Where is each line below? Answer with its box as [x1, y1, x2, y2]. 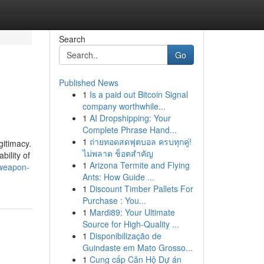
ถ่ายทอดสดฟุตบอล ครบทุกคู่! [89, 136, 192, 147]
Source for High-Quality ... [82, 218, 179, 230]
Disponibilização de [89, 230, 161, 242]
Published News [58, 77, 118, 88]
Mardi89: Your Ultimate [89, 206, 175, 218]
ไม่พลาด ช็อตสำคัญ [82, 147, 153, 159]
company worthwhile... [82, 100, 166, 112]
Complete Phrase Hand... [82, 124, 177, 136]
